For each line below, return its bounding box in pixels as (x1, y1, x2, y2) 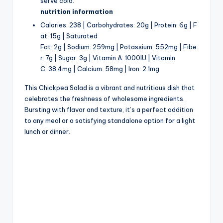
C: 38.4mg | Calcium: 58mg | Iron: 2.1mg (40, 65, 159, 73)
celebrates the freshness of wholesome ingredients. (24, 95, 185, 103)
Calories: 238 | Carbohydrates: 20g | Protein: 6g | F (40, 21, 197, 29)
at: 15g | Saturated (40, 32, 98, 40)
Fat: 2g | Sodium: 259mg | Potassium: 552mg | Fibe (40, 43, 197, 51)
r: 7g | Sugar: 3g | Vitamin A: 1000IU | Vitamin (40, 54, 175, 62)
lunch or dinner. (24, 127, 70, 136)
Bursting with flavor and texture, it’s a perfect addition (24, 106, 193, 114)
